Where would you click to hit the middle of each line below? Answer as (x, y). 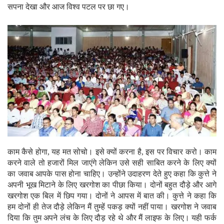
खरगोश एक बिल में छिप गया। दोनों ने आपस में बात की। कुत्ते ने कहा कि (112, 195)
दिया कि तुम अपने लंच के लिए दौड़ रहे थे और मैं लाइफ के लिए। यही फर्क (112, 217)
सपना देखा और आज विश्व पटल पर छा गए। (68, 7)
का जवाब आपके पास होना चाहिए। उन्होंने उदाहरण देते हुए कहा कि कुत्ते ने (112, 173)
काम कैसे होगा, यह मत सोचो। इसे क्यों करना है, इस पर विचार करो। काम (112, 151)
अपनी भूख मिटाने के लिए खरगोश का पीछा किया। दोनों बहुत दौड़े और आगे (112, 184)
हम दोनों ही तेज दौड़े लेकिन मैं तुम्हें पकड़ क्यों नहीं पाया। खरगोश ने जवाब (112, 206)
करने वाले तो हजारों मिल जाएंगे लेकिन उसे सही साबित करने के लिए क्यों (112, 162)
